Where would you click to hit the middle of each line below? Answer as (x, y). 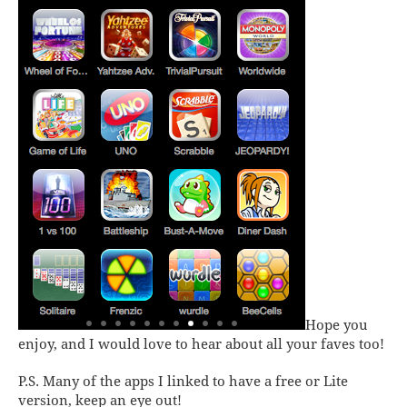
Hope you (337, 325)
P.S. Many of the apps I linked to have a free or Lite (183, 381)
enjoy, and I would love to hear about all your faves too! (201, 344)
